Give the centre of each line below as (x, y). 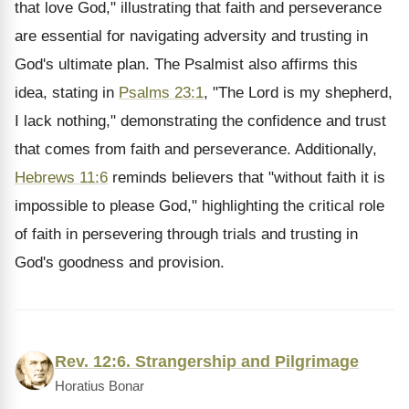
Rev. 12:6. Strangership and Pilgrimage (207, 362)
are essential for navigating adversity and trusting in (191, 36)
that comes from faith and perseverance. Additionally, (196, 149)
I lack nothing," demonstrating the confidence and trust (200, 121)
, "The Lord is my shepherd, (298, 93)
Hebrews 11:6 (61, 178)
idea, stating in (67, 93)
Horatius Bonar (100, 386)
